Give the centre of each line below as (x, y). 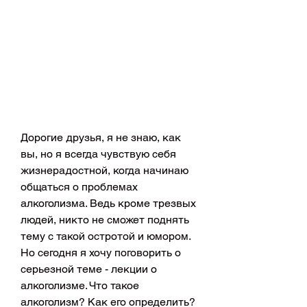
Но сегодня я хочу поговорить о (101, 252)
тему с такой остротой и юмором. (106, 236)
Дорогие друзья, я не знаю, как (101, 137)
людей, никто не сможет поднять (105, 219)
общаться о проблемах (79, 186)
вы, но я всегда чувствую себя (98, 153)
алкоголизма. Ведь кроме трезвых (108, 203)
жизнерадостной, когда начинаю (105, 170)
